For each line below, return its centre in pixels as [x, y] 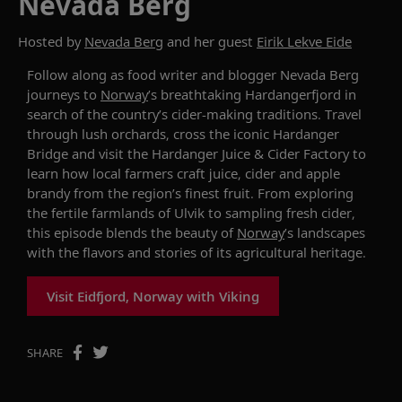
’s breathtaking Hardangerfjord [246, 94]
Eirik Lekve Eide [304, 41]
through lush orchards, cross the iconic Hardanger [183, 133]
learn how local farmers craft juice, [136, 173]
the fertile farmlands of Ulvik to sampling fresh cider [189, 212]
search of [55, 114]
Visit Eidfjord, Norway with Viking [153, 296]
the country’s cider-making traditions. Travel [223, 114]
